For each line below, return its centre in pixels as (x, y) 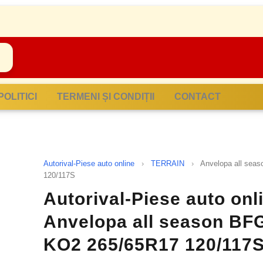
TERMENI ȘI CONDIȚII (106, 96)
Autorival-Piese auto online (89, 163)
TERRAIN (168, 163)
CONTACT (198, 96)
